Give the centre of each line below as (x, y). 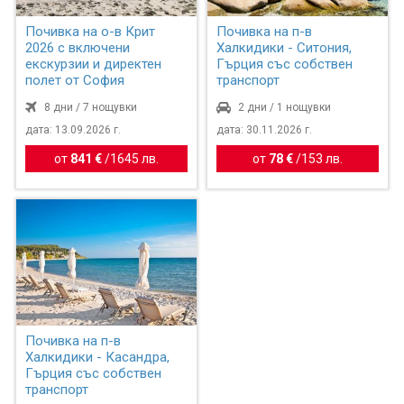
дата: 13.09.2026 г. (73, 129)
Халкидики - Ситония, (285, 47)
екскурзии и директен (93, 64)
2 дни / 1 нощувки (285, 107)
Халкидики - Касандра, (97, 358)
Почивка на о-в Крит (90, 31)
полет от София (74, 80)
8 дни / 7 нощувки (90, 107)
